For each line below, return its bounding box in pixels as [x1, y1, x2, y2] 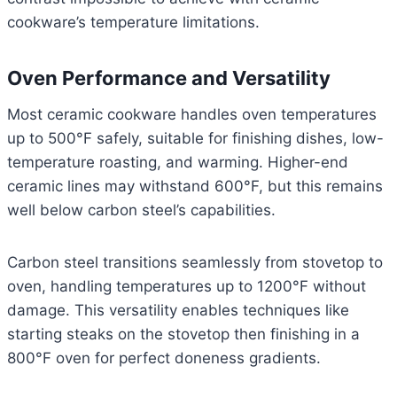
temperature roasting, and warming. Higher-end [7, 153, 348, 172]
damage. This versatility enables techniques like [7, 301, 349, 320]
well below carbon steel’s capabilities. [7, 201, 276, 220]
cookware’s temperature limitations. [7, 13, 260, 32]
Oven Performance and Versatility [7, 66, 331, 90]
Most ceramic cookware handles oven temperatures [7, 105, 377, 124]
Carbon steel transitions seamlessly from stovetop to [7, 253, 383, 272]
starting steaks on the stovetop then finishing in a [7, 325, 360, 344]
